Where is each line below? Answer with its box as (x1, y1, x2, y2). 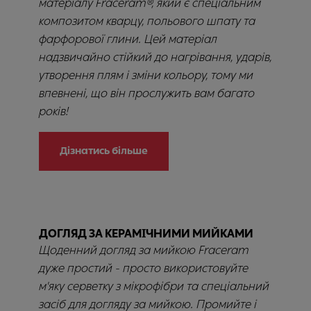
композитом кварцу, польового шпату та (39, 15, 255, 28)
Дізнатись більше (60, 145, 148, 157)
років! (39, 105, 69, 118)
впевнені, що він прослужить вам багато (39, 87, 255, 100)
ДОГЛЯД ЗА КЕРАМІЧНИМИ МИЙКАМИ (39, 227, 253, 240)
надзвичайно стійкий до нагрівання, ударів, (39, 51, 272, 64)
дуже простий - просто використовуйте (39, 262, 249, 275)
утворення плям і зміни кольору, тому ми (39, 69, 253, 82)
